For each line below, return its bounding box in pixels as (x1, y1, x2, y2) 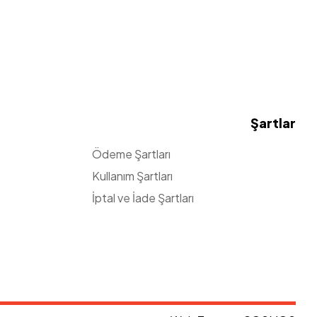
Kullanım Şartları (91, 168, 173, 183)
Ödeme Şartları (91, 146, 171, 161)
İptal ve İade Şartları (91, 190, 194, 205)
